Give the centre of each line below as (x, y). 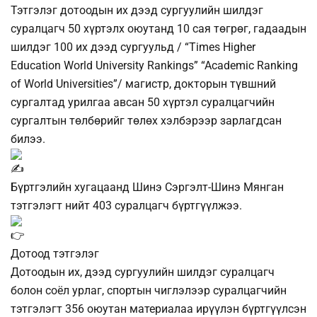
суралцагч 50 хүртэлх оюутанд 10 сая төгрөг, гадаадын (158, 29)
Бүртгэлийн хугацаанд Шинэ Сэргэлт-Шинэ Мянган (147, 188)
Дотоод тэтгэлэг (55, 254)
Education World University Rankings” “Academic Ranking (154, 66)
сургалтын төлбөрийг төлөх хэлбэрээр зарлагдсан (146, 121)
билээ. (28, 139)
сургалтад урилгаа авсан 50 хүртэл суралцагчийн (143, 103)
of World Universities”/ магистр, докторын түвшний (143, 84)
